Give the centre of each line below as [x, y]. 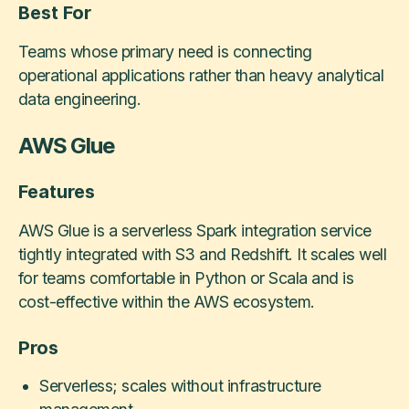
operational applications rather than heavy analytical [201, 76]
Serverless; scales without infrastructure [180, 386]
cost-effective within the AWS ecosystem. [166, 302]
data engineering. [79, 100]
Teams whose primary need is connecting [165, 52]
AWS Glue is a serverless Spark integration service [194, 231]
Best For [54, 13]
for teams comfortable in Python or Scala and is [186, 278]
